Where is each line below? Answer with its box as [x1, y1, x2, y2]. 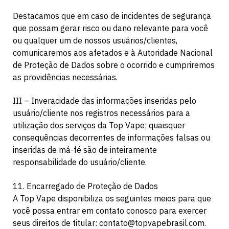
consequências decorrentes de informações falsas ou [13, 132, 210, 143]
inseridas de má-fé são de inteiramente [13, 145, 157, 155]
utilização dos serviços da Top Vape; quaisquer [13, 120, 185, 131]
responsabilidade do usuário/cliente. [13, 157, 147, 168]
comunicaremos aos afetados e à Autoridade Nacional [13, 47, 213, 58]
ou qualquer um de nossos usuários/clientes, [13, 35, 177, 45]
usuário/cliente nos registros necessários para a [13, 108, 190, 119]
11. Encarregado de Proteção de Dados [13, 181, 158, 192]
